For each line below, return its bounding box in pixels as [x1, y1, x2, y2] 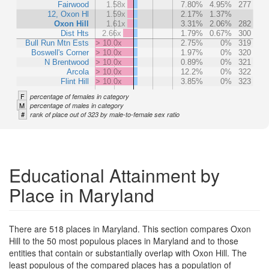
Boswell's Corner [31, 47, 89, 57]
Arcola [67, 67, 89, 76]
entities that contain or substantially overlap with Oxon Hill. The [9, 246, 247, 259]
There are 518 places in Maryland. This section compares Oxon [9, 222, 251, 235]
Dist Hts [61, 28, 89, 38]
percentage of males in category [30, 100, 124, 110]
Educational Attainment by [9, 162, 220, 188]
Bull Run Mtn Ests [25, 38, 89, 47]
